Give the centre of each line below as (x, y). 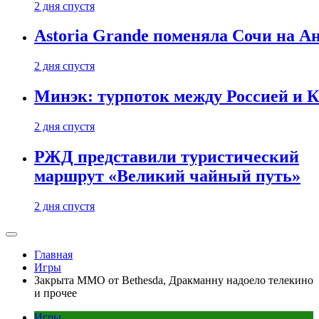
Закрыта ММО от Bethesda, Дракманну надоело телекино (174, 280)
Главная (53, 255)
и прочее (56, 293)
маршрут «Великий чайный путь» (167, 176)
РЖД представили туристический (167, 157)
